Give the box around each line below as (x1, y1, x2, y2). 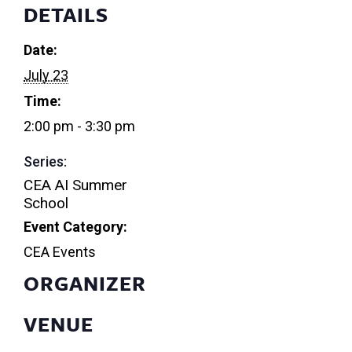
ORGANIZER (24, 269, 146, 299)
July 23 (24, 67, 68, 84)
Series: (24, 153, 67, 170)
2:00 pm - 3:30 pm (24, 118, 135, 135)
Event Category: (24, 218, 127, 236)
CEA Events (24, 244, 96, 261)
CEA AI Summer (24, 176, 127, 195)
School (24, 194, 68, 213)
